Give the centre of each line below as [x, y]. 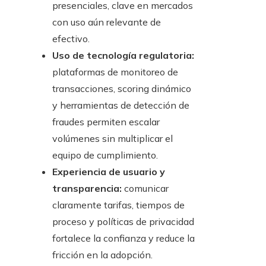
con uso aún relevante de [107, 22]
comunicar [145, 189]
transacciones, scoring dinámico [122, 89]
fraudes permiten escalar [106, 122]
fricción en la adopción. [102, 255]
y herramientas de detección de [121, 105]
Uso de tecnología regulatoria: [123, 56]
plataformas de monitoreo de [115, 72]
